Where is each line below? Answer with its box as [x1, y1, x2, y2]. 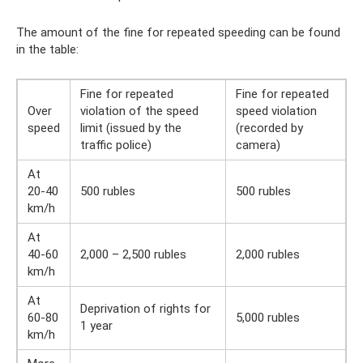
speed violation [236, 103, 317, 118]
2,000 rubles [236, 246, 300, 262]
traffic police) [80, 137, 152, 152]
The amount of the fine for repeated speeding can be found [16, 24, 340, 40]
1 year [80, 318, 113, 333]
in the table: [16, 41, 79, 57]
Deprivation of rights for [80, 301, 211, 316]
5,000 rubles [236, 310, 300, 325]
